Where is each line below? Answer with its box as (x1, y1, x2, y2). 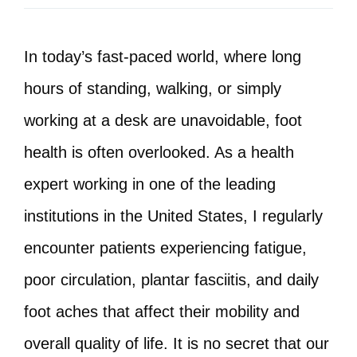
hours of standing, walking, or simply (24, 80, 281, 97)
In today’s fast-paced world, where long (24, 48, 301, 65)
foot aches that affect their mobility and (24, 303, 300, 320)
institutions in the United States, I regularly (24, 207, 323, 225)
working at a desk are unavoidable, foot (24, 112, 302, 129)
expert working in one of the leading (24, 175, 276, 193)
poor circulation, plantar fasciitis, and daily (24, 271, 319, 288)
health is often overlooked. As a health (24, 143, 294, 161)
